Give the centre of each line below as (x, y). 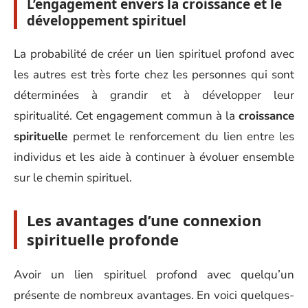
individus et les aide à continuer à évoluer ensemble (154, 157)
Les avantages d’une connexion (144, 220)
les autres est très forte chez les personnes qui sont (154, 75)
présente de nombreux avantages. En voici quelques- (154, 295)
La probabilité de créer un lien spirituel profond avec (154, 54)
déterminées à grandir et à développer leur (154, 95)
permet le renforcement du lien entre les (184, 136)
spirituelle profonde (103, 239)
